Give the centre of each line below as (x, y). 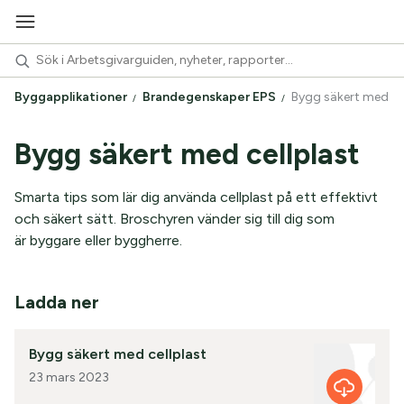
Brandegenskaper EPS (211, 97)
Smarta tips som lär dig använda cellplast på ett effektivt (196, 197)
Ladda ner (57, 302)
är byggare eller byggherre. (98, 240)
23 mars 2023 (69, 377)
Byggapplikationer (72, 97)
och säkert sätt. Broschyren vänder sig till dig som (174, 219)
